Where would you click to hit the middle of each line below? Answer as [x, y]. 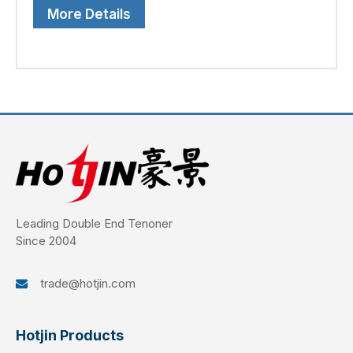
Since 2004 [46, 241]
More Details [89, 15]
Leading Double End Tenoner [94, 224]
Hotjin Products [70, 336]
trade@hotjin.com [88, 284]
